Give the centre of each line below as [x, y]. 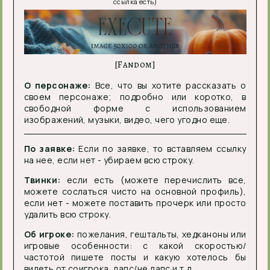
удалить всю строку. [67, 214]
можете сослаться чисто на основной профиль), [135, 191]
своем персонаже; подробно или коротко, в [135, 96]
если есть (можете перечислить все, [153, 180]
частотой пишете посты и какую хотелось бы [135, 257]
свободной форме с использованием [135, 108]
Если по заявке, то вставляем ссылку [161, 148]
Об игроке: [49, 234]
